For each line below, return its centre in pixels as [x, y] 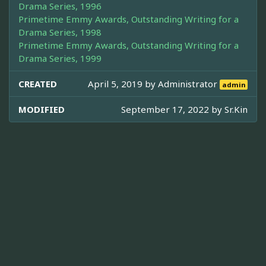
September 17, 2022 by [173, 109]
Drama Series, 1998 [60, 32]
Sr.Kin [236, 109]
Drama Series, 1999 [60, 58]
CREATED [38, 83]
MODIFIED [42, 109]
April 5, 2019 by [123, 83]
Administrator [189, 83]
